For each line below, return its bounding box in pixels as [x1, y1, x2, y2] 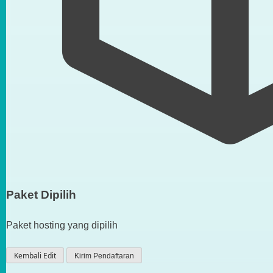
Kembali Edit [14, 250, 56, 261]
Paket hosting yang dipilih [6, 220, 118, 231]
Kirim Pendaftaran [74, 252, 134, 261]
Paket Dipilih [6, 188, 76, 202]
